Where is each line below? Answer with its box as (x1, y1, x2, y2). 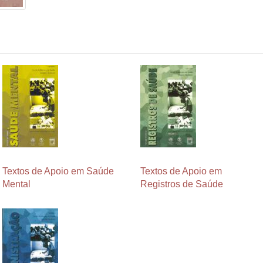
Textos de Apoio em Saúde (2, 166, 114, 176)
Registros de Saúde (140, 178, 223, 189)
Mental (2, 178, 31, 189)
